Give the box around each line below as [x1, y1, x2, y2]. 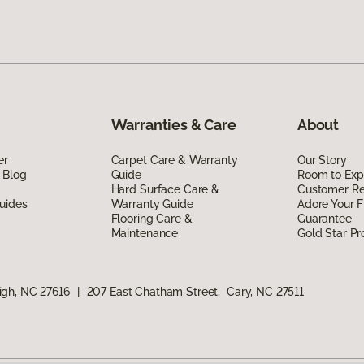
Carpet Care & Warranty [110, 153, 238, 167]
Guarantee [297, 211, 352, 225]
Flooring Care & [110, 211, 193, 225]
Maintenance [110, 226, 179, 240]
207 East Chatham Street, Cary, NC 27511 [86, 284, 304, 298]
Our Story [297, 153, 347, 167]
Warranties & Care [110, 115, 236, 133]
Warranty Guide [110, 197, 193, 210]
